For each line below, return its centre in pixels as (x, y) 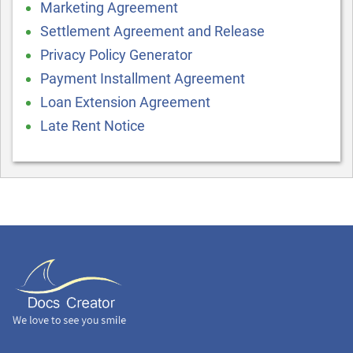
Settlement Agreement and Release (152, 31)
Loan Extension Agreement (125, 102)
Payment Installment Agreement (143, 78)
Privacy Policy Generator (116, 55)
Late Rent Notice (93, 126)
